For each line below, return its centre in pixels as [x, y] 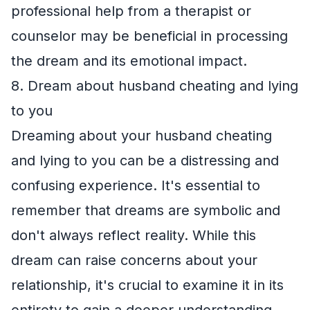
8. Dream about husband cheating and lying [155, 85]
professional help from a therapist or [131, 11]
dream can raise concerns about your [134, 260]
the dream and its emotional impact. [129, 61]
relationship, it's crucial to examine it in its [147, 285]
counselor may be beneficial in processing [149, 36]
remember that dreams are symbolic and [146, 210]
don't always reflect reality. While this [134, 235]
